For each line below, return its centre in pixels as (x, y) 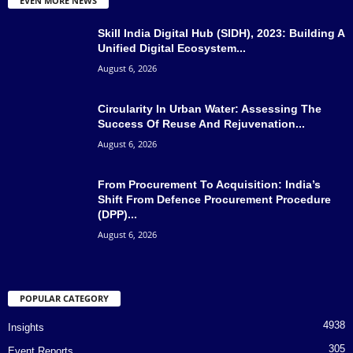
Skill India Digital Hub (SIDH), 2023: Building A (221, 33)
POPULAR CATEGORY (64, 298)
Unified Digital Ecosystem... (172, 48)
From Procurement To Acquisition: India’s (209, 184)
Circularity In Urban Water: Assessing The (210, 108)
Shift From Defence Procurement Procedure (214, 199)
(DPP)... (117, 214)
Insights (26, 327)
